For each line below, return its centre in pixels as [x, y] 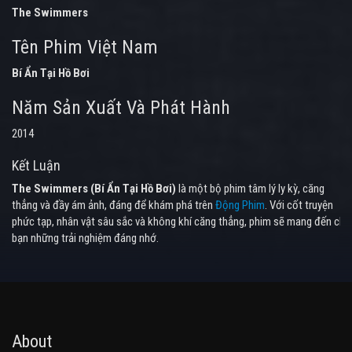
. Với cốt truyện [299, 205]
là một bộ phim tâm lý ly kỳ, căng [250, 188]
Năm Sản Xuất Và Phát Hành [121, 107]
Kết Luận [36, 165]
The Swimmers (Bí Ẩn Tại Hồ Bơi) [94, 188]
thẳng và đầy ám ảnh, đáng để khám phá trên [114, 205]
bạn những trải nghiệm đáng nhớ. [85, 238]
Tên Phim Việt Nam [85, 47]
